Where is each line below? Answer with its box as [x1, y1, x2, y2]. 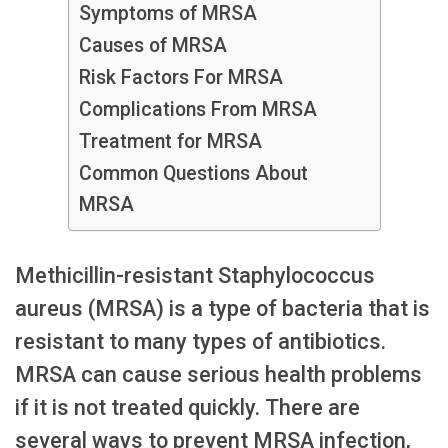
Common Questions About [78, 162, 308, 186]
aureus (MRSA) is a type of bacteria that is [15, 295, 430, 321]
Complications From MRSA [78, 98, 317, 122]
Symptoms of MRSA [78, 2, 257, 26]
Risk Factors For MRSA [78, 66, 283, 90]
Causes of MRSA [78, 34, 227, 58]
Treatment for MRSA [78, 130, 262, 154]
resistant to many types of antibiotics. [15, 328, 386, 354]
